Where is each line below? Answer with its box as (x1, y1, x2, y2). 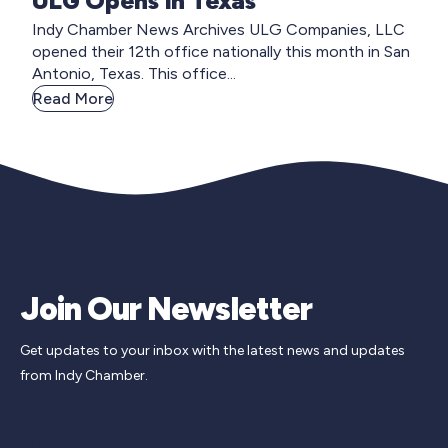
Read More (33, 89, 113, 109)
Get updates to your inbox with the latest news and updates (20, 342, 405, 360)
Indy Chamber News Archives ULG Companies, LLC (32, 20, 405, 40)
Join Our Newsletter (20, 290, 312, 329)
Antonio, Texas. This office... (32, 64, 236, 84)
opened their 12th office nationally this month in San (32, 42, 410, 62)
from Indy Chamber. (20, 367, 148, 385)
